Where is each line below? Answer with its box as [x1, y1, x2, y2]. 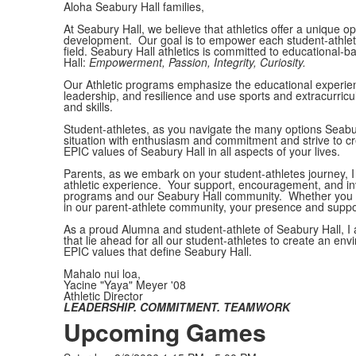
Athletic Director [63, 288, 143, 304]
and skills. [63, 99, 113, 115]
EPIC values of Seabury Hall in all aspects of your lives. [63, 143, 340, 160]
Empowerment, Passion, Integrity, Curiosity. [88, 54, 312, 71]
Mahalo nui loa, [63, 265, 141, 282]
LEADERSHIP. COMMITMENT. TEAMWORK [63, 299, 290, 315]
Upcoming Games [63, 315, 266, 350]
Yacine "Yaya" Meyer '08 [63, 277, 186, 293]
